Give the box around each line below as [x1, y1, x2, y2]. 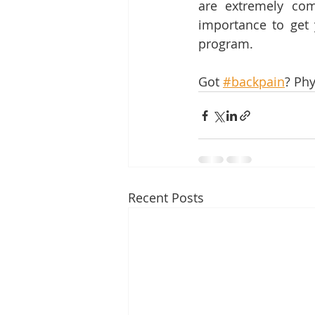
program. [198, 35, 253, 53]
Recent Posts [128, 189, 204, 207]
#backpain [223, 73, 285, 91]
